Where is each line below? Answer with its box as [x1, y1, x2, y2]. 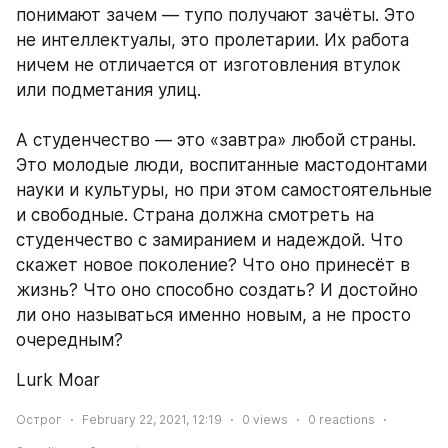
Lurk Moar [16, 370, 100, 391]
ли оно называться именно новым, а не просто [16, 305, 411, 326]
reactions [316, 411, 375, 427]
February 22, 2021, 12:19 [82, 411, 222, 427]
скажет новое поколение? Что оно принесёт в [16, 255, 410, 276]
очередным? [16, 330, 123, 351]
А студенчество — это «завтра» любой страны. [16, 130, 416, 151]
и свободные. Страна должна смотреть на [16, 205, 374, 226]
